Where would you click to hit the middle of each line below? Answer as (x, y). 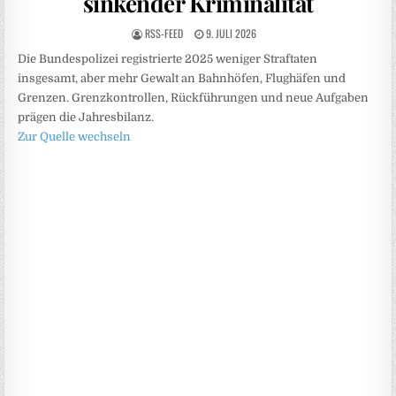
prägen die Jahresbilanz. (86, 117)
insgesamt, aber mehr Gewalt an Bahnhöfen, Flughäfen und (182, 78)
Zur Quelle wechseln (75, 137)
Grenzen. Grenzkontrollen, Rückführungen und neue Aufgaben (194, 98)
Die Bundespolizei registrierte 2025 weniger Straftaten (168, 59)
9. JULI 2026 (229, 33)
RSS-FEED (164, 33)
